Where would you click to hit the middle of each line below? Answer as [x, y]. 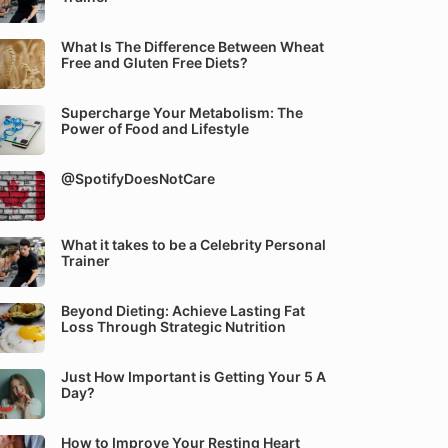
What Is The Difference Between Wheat [192, 46]
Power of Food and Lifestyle [155, 128]
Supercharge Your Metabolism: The [182, 112]
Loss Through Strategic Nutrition [173, 326]
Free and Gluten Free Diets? [154, 62]
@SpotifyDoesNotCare [138, 178]
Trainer [85, 260]
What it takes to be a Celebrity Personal [193, 244]
